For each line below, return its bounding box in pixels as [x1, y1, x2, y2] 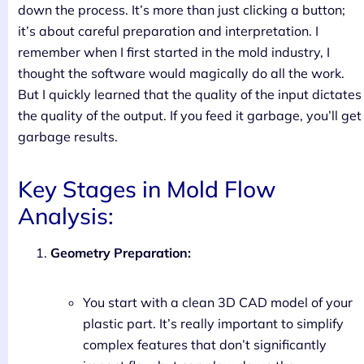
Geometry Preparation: [50, 244, 191, 261]
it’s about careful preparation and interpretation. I [18, 22, 318, 39]
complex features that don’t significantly [83, 336, 327, 353]
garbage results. [18, 128, 118, 145]
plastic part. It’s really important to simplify [83, 314, 344, 331]
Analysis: [18, 201, 114, 230]
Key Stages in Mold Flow [18, 174, 275, 203]
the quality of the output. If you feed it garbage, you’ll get [18, 106, 362, 123]
